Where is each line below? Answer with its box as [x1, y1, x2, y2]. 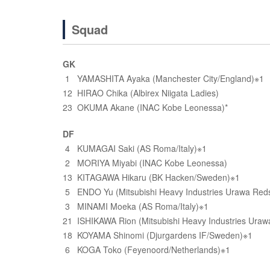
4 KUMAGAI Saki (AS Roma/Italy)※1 [63, 142, 207, 154]
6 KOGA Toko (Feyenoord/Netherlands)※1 [63, 243, 230, 256]
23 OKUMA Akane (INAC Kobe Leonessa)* [63, 101, 228, 113]
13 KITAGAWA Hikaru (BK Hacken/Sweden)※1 [63, 171, 240, 183]
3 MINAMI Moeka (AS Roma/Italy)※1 [63, 200, 209, 212]
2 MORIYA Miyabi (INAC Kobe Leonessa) [63, 157, 227, 169]
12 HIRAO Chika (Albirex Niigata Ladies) [63, 87, 219, 99]
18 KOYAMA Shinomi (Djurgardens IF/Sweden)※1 [63, 229, 253, 241]
